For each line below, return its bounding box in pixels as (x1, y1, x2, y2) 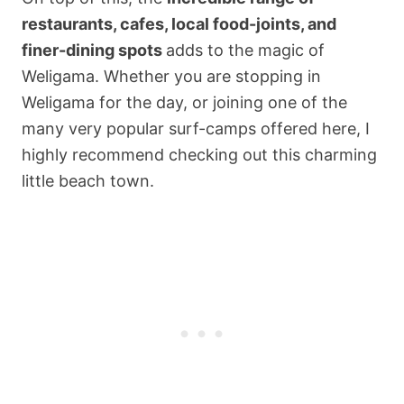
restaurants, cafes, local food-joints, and (22, 14, 336, 33)
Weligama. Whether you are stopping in (22, 66, 321, 86)
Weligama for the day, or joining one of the (22, 92, 347, 112)
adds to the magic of (166, 40, 325, 60)
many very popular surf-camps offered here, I (22, 118, 370, 138)
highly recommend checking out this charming (22, 144, 377, 164)
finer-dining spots (22, 40, 166, 60)
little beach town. (22, 170, 154, 190)
